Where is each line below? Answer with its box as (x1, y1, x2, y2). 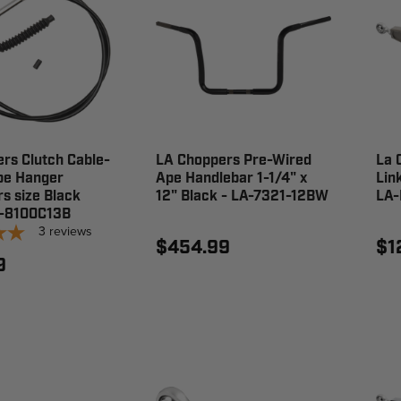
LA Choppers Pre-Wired (155, 150, 311, 170)
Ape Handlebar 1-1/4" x (155, 168, 307, 188)
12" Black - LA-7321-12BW (155, 186, 328, 206)
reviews (49, 221, 92, 241)
